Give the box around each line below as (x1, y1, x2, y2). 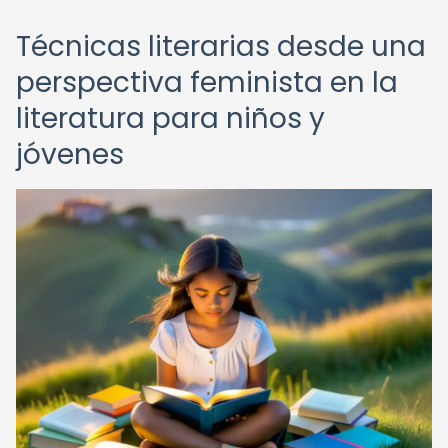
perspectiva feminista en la (16, 63, 398, 102)
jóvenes (16, 135, 124, 174)
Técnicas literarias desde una (16, 27, 426, 66)
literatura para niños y (16, 99, 325, 138)
